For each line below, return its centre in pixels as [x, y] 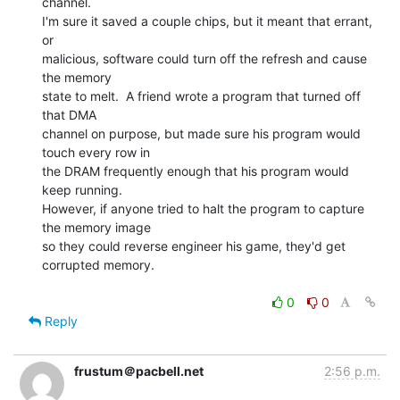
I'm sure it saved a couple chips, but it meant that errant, [207, 21]
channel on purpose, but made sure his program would [201, 133]
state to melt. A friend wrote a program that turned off [201, 96]
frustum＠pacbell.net [139, 371]
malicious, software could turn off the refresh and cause [204, 58]
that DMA [69, 114]
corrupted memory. [98, 264]
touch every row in [96, 152]
